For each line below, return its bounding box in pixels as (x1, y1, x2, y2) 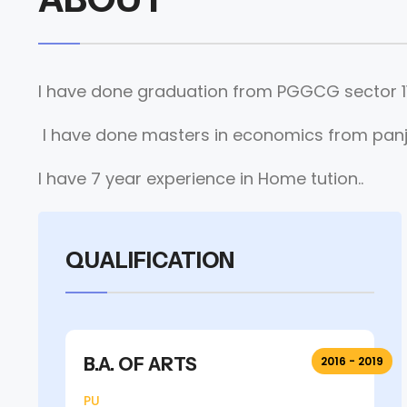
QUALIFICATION (65, 247, 234, 273)
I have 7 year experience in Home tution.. (38, 167, 363, 190)
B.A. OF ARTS (84, 353, 197, 375)
